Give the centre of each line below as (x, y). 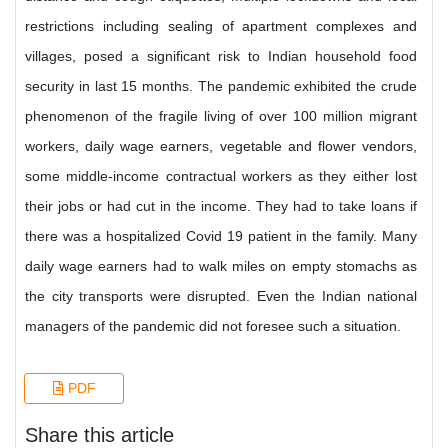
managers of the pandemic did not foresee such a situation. (213, 326)
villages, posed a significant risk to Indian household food (221, 56)
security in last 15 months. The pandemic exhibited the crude (221, 86)
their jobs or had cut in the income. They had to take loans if (221, 206)
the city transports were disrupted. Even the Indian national (221, 296)
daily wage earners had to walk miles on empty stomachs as (221, 266)
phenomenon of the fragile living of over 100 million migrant (221, 116)
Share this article (99, 435)
